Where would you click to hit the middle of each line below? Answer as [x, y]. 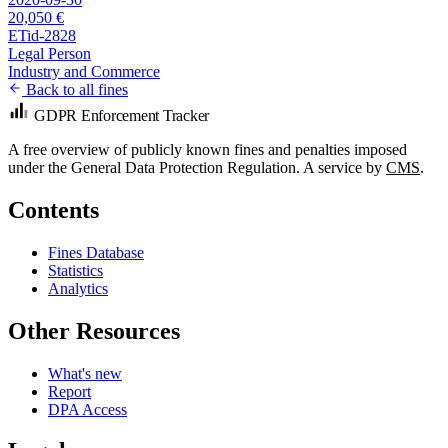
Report [69, 391]
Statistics [75, 270]
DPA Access [87, 409]
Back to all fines [75, 89]
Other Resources [94, 330]
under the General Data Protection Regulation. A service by [197, 167]
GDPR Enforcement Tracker [122, 115]
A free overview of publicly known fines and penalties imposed [207, 149]
